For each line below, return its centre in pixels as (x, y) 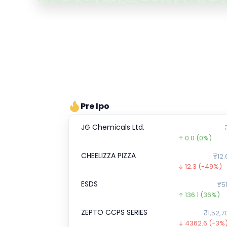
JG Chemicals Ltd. (113, 127)
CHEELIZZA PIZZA (108, 156)
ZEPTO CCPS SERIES (114, 213)
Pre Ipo (95, 106)
